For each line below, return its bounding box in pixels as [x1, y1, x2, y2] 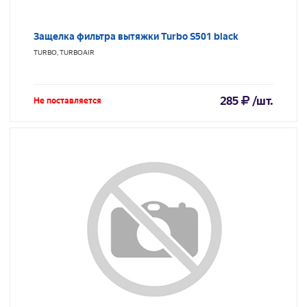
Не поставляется [34, 96, 101, 106]
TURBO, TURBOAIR [34, 49, 95, 57]
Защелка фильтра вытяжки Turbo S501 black [34, 31, 238, 42]
